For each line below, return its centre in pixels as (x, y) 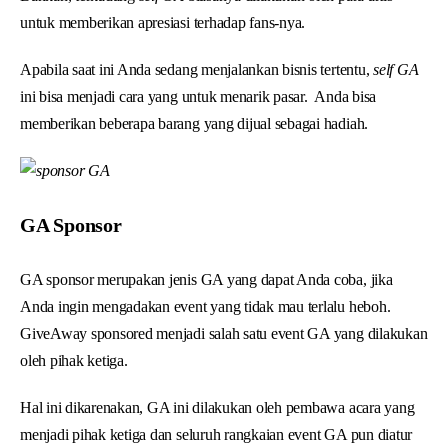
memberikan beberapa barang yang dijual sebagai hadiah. (194, 123)
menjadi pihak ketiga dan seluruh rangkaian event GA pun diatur (216, 434)
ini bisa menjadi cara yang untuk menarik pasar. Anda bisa (198, 96)
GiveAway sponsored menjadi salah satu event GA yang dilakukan (224, 333)
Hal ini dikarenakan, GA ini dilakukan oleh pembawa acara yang (217, 407)
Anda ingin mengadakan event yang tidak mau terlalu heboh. (205, 306)
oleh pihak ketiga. (76, 360)
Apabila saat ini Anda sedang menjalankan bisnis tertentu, (197, 69)
